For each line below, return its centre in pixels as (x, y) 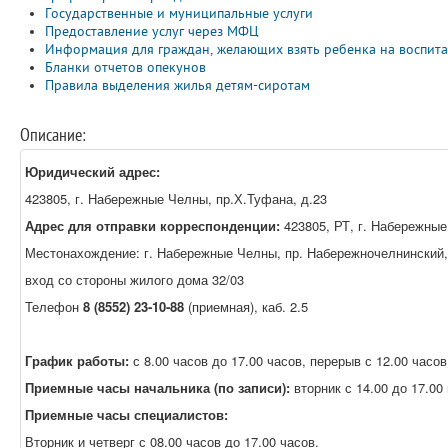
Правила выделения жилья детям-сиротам (177, 85)
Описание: (52, 135)
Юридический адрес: (92, 171)
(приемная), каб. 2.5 (246, 306)
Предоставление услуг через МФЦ (152, 31)
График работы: (79, 360)
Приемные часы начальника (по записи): (159, 387)
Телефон (54, 306)
